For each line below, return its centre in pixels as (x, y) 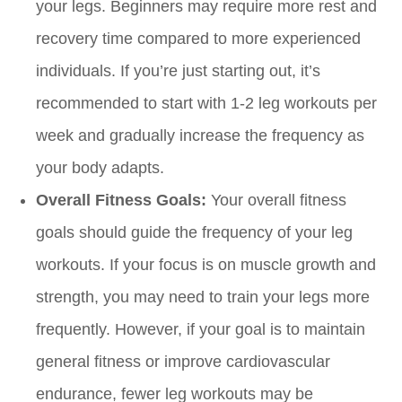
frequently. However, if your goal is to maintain (201, 330)
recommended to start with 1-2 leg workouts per (206, 104)
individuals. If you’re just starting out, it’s (178, 71)
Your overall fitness (276, 201)
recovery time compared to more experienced (198, 39)
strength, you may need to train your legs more (203, 297)
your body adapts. (100, 168)
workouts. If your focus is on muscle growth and (206, 265)
